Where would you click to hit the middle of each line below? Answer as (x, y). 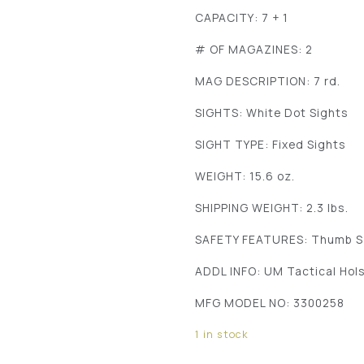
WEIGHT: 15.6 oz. (245, 176)
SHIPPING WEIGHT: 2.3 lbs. (272, 208)
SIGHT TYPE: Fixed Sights (271, 145)
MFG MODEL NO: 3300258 (270, 303)
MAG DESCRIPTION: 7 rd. (268, 81)
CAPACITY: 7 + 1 (242, 18)
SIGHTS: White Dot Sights (272, 113)
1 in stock (222, 334)
